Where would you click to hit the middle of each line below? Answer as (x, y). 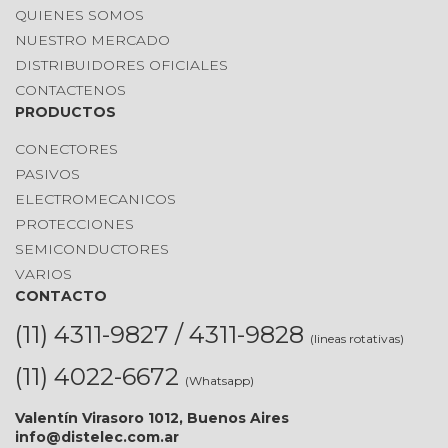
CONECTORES (66, 149)
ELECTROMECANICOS (95, 199)
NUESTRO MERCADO (92, 40)
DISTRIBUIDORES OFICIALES (121, 65)
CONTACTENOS (70, 90)
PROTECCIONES (74, 224)
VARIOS (43, 274)
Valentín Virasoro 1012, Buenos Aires (152, 418)
